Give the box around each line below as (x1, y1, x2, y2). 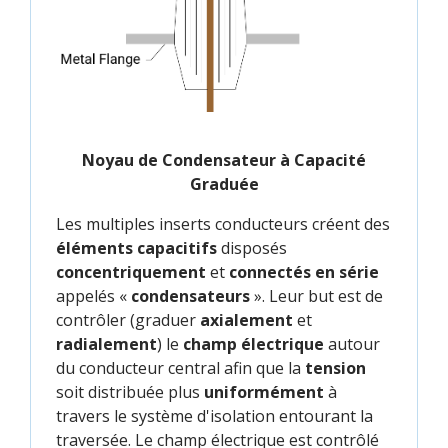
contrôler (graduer (56, 308, 200, 331)
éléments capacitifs (56, 236, 217, 259)
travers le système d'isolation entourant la (56, 404, 373, 427)
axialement (200, 308, 293, 331)
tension (305, 356, 366, 379)
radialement (56, 332, 157, 355)
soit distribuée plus (56, 380, 204, 403)
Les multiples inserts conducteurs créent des (56, 212, 390, 235)
